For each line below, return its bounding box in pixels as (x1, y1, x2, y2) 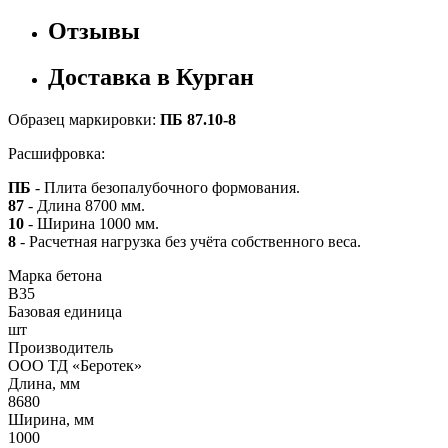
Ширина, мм (8, 411, 94, 429)
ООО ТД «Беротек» (8, 357, 142, 375)
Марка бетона (8, 267, 102, 285)
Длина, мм (8, 375, 80, 393)
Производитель (8, 339, 113, 357)
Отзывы (48, 17, 140, 44)
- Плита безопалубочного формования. (35, 179, 300, 197)
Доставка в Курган (48, 64, 254, 91)
